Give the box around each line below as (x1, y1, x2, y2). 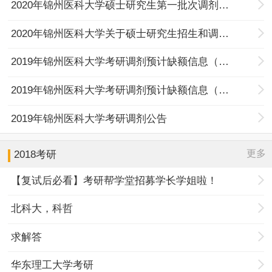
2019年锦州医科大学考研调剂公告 (11, 112, 168, 124)
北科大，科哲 (11, 203, 73, 215)
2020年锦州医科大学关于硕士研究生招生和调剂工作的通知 (219, 27, 229, 39)
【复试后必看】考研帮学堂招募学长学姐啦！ (11, 174, 218, 186)
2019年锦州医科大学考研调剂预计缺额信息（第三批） (219, 84, 229, 96)
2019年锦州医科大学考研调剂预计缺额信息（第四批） (219, 56, 229, 68)
